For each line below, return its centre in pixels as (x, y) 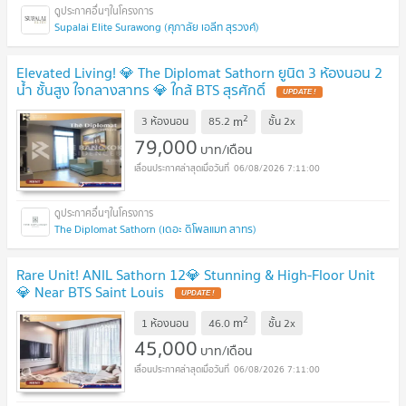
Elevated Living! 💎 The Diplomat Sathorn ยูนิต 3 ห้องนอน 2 (199, 73)
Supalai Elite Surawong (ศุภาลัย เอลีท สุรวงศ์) (157, 27)
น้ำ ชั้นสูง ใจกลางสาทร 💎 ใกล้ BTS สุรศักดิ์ (143, 90)
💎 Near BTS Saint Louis (92, 291)
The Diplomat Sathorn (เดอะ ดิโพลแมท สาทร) (155, 228)
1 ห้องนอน (165, 323)
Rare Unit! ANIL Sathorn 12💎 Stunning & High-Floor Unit (196, 274)
